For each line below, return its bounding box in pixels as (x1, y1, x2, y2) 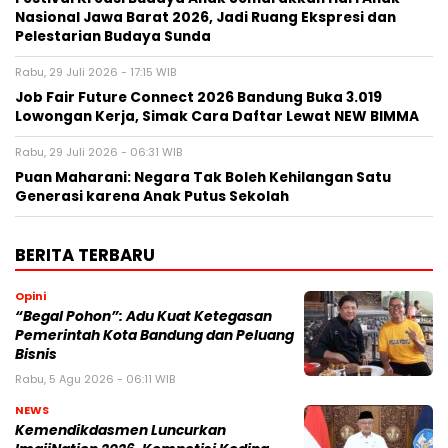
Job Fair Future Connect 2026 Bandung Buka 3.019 (15, 87, 382, 107)
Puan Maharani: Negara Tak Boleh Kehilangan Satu (15, 167, 391, 187)
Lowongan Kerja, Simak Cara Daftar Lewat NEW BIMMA (15, 106, 419, 126)
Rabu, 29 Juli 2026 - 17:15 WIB (15, 63, 176, 80)
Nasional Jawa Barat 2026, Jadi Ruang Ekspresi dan (15, 7, 396, 27)
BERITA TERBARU (15, 242, 155, 267)
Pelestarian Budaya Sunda (15, 26, 211, 46)
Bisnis (15, 344, 57, 364)
